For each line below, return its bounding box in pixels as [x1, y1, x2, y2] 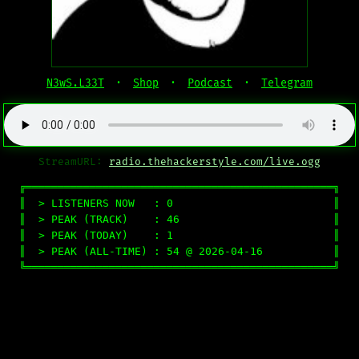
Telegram [261, 76, 313, 90]
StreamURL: [38, 155, 109, 168]
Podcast [188, 76, 232, 90]
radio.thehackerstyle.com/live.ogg [109, 155, 321, 168]
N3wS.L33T [46, 76, 104, 90]
